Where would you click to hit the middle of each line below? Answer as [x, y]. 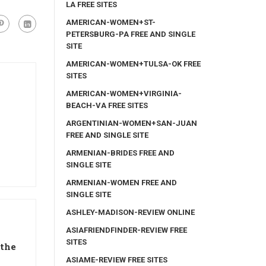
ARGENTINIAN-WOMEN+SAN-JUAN [132, 123]
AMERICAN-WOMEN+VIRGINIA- [124, 93]
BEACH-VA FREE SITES [107, 105]
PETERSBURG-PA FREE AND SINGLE [131, 34]
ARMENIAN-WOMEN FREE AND [121, 182]
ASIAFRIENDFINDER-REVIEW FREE [126, 230]
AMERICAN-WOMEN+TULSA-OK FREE [133, 64]
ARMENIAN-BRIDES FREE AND [120, 153]
